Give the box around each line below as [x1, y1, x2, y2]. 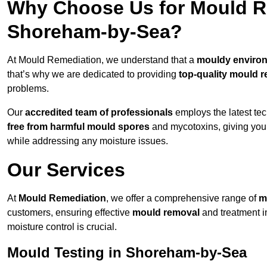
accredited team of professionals [25, 107, 173, 118]
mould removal [132, 207, 200, 218]
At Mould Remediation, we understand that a [7, 55, 197, 66]
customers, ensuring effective [7, 207, 132, 218]
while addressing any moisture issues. [7, 136, 168, 147]
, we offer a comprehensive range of [106, 193, 259, 204]
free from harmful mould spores [7, 122, 150, 132]
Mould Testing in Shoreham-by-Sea [7, 244, 247, 261]
